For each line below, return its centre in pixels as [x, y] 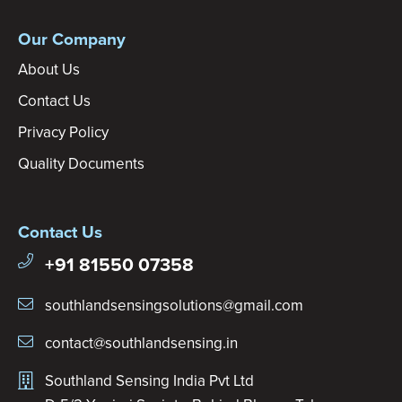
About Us [49, 70]
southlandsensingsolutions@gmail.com [174, 306]
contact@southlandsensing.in [141, 344]
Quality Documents [81, 164]
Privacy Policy [63, 133]
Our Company [72, 40]
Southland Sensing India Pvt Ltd [149, 381]
